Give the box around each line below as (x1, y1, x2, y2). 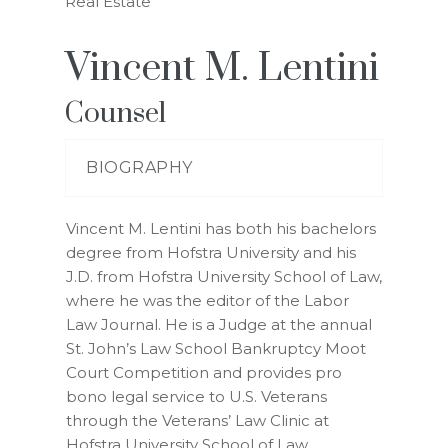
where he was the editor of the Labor (66, 291, 349, 310)
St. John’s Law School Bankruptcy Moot (66, 339, 366, 358)
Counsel (65, 96, 166, 131)
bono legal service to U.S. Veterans (66, 387, 327, 406)
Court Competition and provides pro (66, 363, 342, 382)
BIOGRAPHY (86, 158, 193, 177)
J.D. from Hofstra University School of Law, (66, 267, 382, 286)
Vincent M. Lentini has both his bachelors (66, 219, 376, 238)
